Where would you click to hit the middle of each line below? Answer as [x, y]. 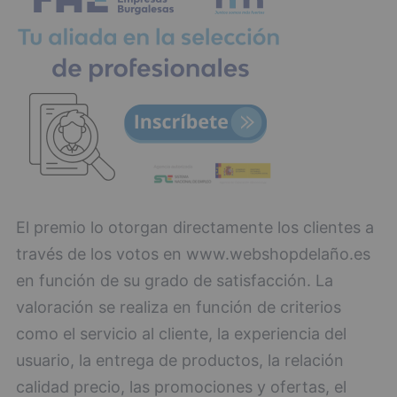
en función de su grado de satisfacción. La [175, 280]
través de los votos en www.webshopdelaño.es [193, 254]
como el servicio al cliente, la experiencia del [181, 334]
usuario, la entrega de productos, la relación [180, 360]
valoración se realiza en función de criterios [179, 307]
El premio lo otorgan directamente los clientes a [195, 227]
